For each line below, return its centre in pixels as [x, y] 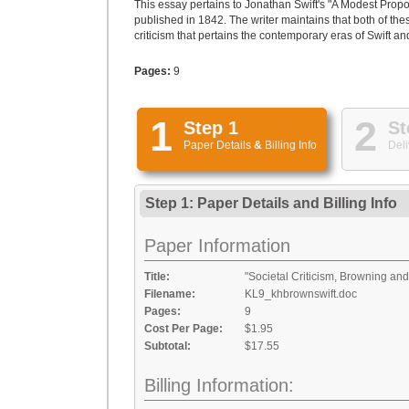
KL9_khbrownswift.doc [301, 294]
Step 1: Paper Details [219, 203]
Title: [157, 277]
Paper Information [217, 246]
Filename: [170, 294]
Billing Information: [219, 385]
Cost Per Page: [184, 329]
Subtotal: [168, 346]
